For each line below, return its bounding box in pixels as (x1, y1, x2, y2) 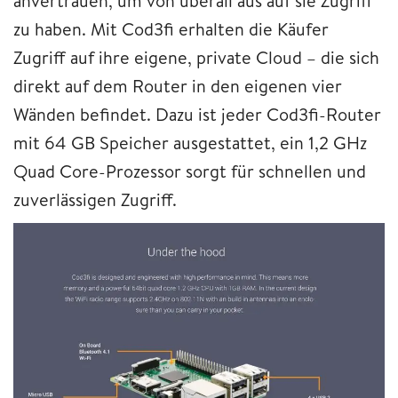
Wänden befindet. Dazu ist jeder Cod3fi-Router (13, 102, 381, 127)
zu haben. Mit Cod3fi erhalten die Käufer (13, 17, 329, 42)
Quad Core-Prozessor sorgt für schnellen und (13, 159, 366, 184)
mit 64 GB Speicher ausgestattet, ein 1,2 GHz (13, 131, 367, 155)
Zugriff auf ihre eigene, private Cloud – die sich (13, 45, 379, 70)
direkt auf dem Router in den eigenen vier (13, 74, 342, 99)
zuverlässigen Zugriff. (13, 187, 177, 212)
